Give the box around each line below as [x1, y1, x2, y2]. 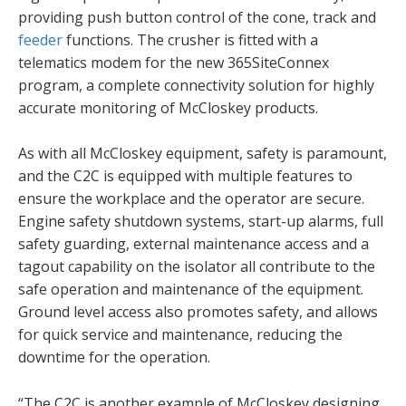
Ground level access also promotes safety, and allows [18, 302, 378, 323]
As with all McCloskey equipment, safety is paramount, [18, 143, 387, 164]
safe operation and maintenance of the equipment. [18, 279, 367, 300]
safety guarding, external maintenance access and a [18, 234, 369, 255]
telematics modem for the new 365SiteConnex [18, 52, 329, 72]
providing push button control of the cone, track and [18, 6, 376, 27]
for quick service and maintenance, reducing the [18, 324, 343, 345]
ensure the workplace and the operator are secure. [18, 188, 364, 209]
